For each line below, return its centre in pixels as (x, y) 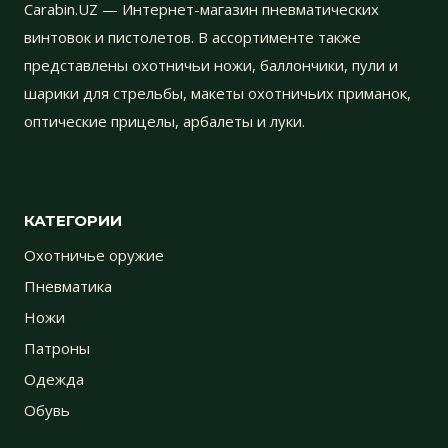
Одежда (54, 378)
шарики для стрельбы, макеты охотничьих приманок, (217, 92)
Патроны (57, 347)
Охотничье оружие (94, 254)
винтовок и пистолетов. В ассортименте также (192, 36)
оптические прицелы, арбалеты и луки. (164, 120)
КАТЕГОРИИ (73, 220)
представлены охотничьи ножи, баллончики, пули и (211, 64)
